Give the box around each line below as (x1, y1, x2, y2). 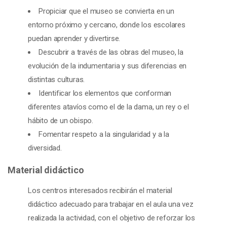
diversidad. (28, 143, 62, 153)
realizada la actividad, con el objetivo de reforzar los (28, 213, 195, 222)
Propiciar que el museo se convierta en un (39, 7, 174, 16)
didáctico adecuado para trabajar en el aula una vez (28, 199, 194, 209)
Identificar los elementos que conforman (39, 89, 172, 98)
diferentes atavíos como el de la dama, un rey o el (28, 102, 189, 111)
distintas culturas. (28, 75, 85, 84)
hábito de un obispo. (28, 116, 94, 125)
